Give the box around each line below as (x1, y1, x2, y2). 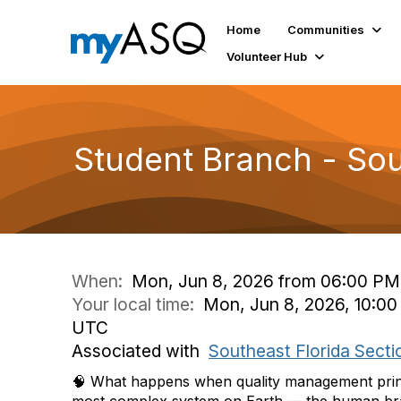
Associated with (72, 340, 209, 362)
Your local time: (72, 294, 203, 315)
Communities (287, 21, 365, 37)
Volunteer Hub (226, 48, 308, 64)
